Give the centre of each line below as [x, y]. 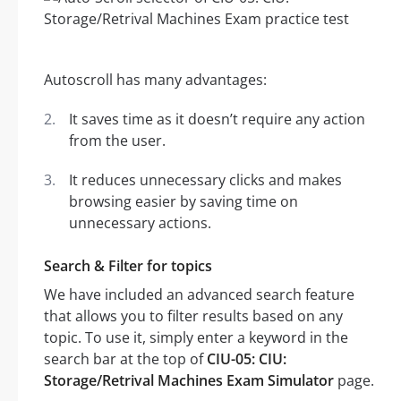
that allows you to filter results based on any [193, 316]
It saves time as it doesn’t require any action [217, 119]
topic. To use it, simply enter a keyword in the [196, 338]
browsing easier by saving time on [183, 202]
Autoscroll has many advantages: [155, 80]
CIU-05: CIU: [247, 359]
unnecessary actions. [140, 223]
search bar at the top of [125, 359]
